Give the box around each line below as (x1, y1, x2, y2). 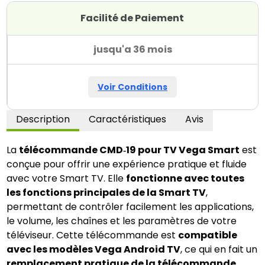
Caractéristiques (89, 112, 167, 126)
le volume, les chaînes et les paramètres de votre (7, 214, 237, 228)
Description (16, 112, 70, 126)
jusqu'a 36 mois (93, 43, 172, 56)
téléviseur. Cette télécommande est (7, 228, 179, 242)
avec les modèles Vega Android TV (7, 243, 181, 256)
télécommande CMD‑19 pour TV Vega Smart (19, 143, 240, 157)
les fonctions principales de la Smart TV (7, 186, 206, 199)
